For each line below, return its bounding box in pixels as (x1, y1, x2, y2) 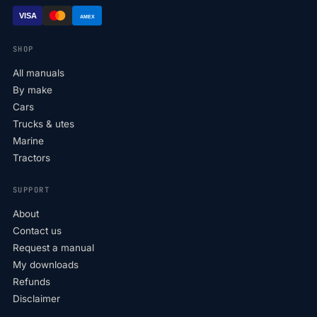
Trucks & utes (13, 118, 74, 129)
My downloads (13, 259, 79, 270)
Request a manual (13, 242, 94, 253)
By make (13, 84, 52, 96)
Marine (13, 135, 44, 146)
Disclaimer (13, 293, 60, 304)
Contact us (13, 225, 62, 236)
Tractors (13, 152, 50, 163)
